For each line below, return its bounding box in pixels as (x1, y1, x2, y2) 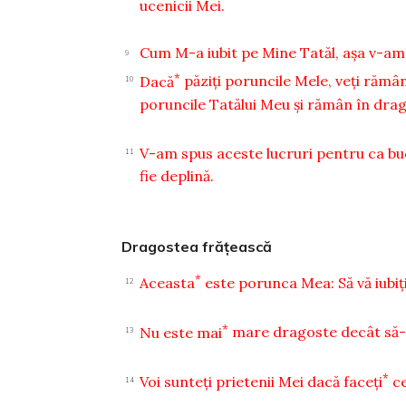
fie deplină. (140, 166, 215, 185)
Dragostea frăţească (121, 237, 273, 256)
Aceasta (140, 274, 196, 293)
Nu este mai (140, 323, 223, 342)
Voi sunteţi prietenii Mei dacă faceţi (140, 372, 383, 391)
